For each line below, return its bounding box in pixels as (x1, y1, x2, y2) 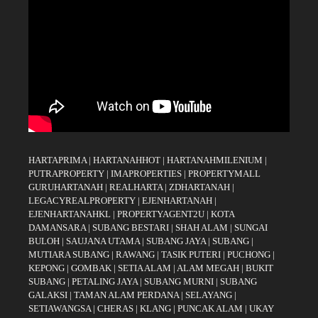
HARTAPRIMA (28, 155, 87, 165)
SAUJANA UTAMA (66, 236, 140, 246)
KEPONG (28, 263, 65, 273)
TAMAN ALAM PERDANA (74, 290, 179, 300)
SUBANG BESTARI (92, 222, 169, 233)
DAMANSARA (28, 222, 86, 233)
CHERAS (97, 303, 133, 314)
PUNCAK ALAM (177, 303, 243, 314)
